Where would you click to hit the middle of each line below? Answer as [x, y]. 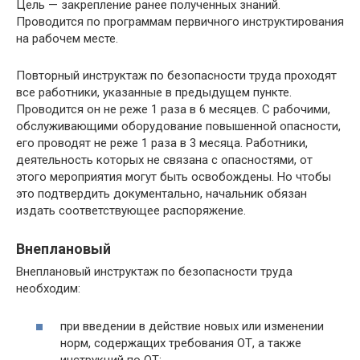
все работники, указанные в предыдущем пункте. [154, 92]
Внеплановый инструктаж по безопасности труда [154, 272]
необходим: [48, 288]
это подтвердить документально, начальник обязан [162, 194]
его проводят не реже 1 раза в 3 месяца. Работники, [162, 143]
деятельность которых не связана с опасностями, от [164, 160]
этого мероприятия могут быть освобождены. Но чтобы [174, 177]
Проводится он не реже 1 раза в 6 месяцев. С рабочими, [173, 109]
